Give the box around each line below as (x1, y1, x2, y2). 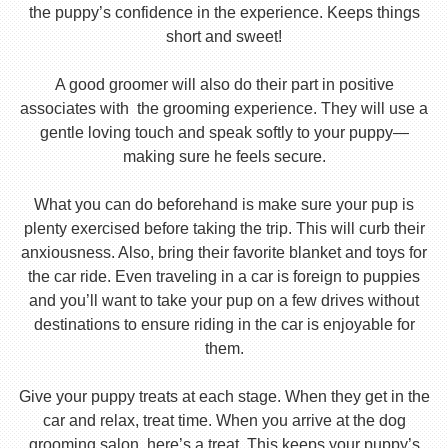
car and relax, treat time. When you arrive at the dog (42, 412, 406, 429)
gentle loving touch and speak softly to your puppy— (39, 124, 409, 141)
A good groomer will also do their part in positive (54, 76, 394, 93)
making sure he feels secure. (122, 148, 326, 165)
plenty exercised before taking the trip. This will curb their (23, 220, 425, 237)
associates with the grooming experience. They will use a (20, 100, 428, 117)
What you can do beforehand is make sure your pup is (34, 196, 414, 213)
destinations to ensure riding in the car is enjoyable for (33, 316, 415, 333)
